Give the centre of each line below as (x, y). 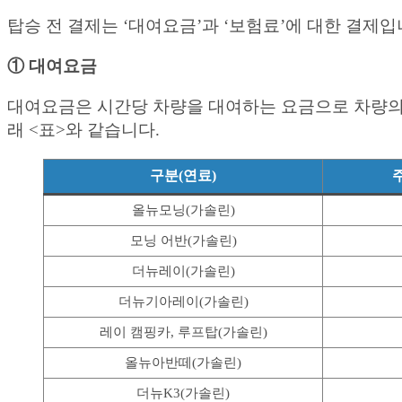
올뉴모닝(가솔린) (183, 210)
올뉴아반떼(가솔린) (183, 362)
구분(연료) (183, 175)
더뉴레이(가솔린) (183, 271)
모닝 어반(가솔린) (183, 240)
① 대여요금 (52, 66)
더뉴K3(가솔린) (183, 393)
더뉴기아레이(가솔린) (183, 301)
